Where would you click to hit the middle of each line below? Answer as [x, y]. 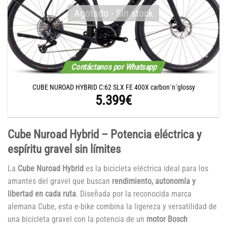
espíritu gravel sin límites [64, 149]
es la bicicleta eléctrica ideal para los [146, 168]
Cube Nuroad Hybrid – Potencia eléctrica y [105, 134]
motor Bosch [167, 219]
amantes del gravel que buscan [60, 181]
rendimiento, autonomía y [154, 181]
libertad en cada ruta [42, 194]
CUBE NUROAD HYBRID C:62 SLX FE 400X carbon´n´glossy [113, 87]
